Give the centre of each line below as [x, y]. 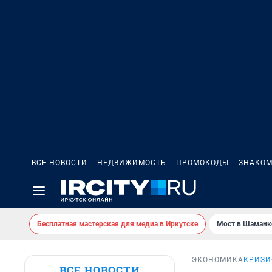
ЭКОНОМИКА [218, 260]
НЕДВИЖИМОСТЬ [132, 163]
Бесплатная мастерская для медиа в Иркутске [117, 224]
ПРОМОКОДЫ [202, 163]
